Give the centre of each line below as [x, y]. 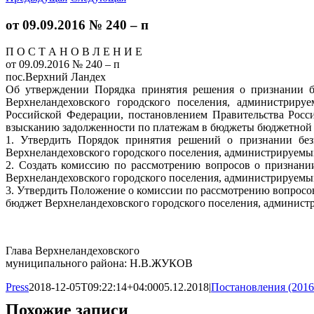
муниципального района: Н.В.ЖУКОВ [99, 264]
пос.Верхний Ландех [56, 77]
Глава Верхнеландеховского [73, 251]
